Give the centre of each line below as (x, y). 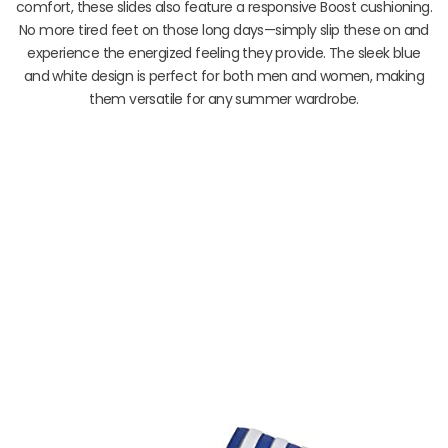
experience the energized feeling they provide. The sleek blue (224, 53)
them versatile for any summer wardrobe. (224, 99)
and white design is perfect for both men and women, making (224, 76)
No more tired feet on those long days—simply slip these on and (224, 30)
